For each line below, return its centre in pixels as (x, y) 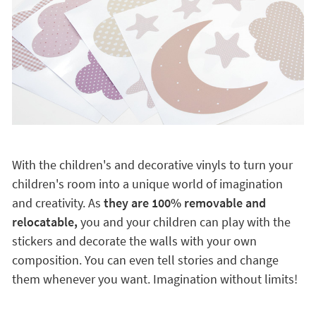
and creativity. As (57, 203)
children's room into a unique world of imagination (147, 184)
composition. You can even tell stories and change (145, 260)
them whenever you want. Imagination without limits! (154, 279)
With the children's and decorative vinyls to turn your (152, 165)
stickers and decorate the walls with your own (134, 241)
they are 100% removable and (184, 203)
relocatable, (44, 222)
